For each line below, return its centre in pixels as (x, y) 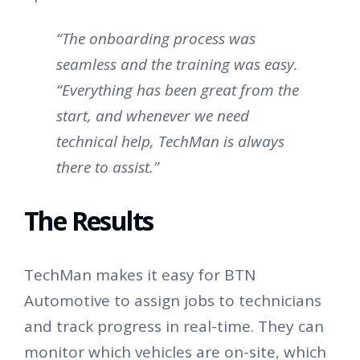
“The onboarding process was (156, 39)
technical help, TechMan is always (170, 142)
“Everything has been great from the (178, 90)
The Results (89, 221)
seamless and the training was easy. (177, 65)
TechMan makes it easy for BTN (140, 275)
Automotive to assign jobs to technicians (173, 301)
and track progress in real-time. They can (174, 327)
